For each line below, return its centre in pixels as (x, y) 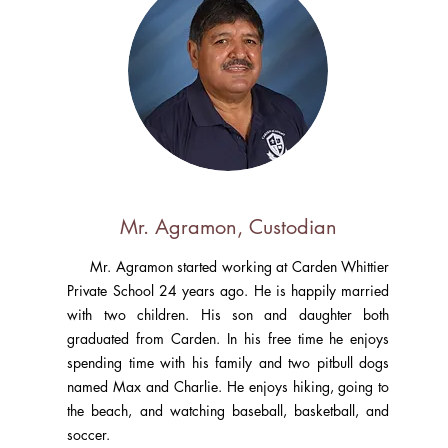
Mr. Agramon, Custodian (228, 227)
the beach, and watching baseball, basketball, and (228, 410)
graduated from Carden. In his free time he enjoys (228, 338)
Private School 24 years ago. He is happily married (228, 290)
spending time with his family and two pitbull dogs (228, 362)
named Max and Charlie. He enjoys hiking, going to (228, 386)
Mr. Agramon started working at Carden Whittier (228, 266)
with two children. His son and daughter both (228, 314)
